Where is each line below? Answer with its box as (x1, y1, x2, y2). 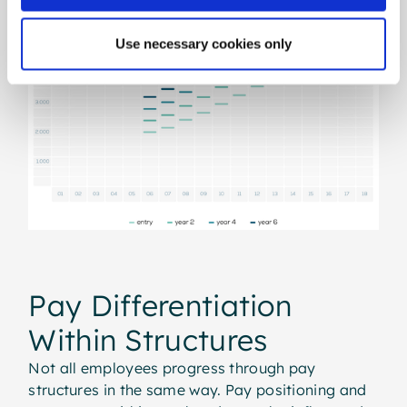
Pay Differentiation (28, 286, 293, 323)
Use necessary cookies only (115, 35, 292, 52)
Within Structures (28, 321, 268, 358)
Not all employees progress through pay (28, 358, 316, 377)
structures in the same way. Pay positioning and (28, 380, 367, 399)
